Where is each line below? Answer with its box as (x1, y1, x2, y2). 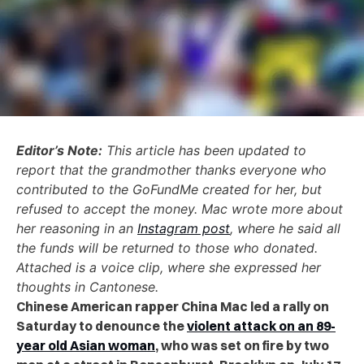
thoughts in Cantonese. (16, 278, 158, 295)
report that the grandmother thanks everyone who (16, 161, 327, 178)
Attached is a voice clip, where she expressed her (16, 258, 321, 275)
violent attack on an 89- (187, 317, 336, 334)
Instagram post (137, 219, 230, 236)
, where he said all (230, 219, 340, 236)
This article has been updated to (102, 141, 306, 158)
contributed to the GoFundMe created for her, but (16, 180, 322, 197)
